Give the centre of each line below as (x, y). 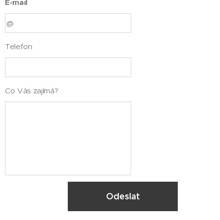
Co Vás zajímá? (32, 91)
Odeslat (123, 196)
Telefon (19, 47)
